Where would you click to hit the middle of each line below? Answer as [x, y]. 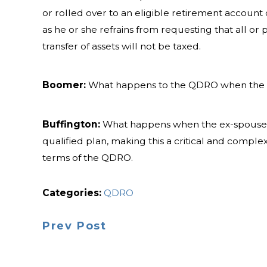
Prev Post [74, 226]
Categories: [73, 193]
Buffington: [71, 124]
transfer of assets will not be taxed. [121, 46]
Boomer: [64, 85]
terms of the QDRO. [87, 157]
